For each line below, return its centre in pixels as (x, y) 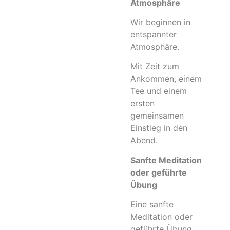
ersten (142, 103)
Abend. (144, 140)
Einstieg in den (159, 128)
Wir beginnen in (160, 22)
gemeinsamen (157, 116)
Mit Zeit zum (155, 66)
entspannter (154, 35)
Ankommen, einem (166, 79)
